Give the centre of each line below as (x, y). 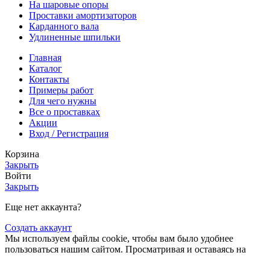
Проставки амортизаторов (83, 16)
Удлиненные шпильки (75, 37)
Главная (45, 58)
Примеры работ (61, 90)
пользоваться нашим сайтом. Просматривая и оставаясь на (125, 250)
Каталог (46, 69)
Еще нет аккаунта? (43, 207)
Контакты (49, 80)
